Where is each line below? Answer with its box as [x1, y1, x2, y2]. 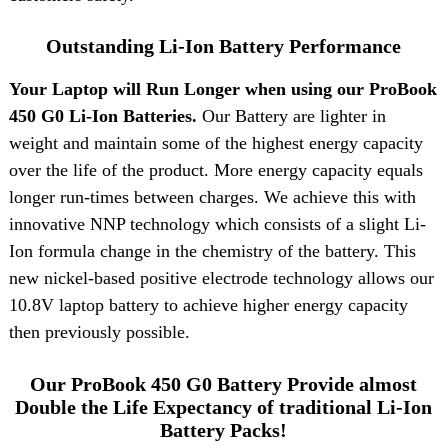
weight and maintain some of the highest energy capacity [8, 133, 423, 154]
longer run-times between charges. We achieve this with [8, 187, 416, 208]
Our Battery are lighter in [196, 106, 386, 127]
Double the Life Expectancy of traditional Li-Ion [15, 395, 433, 418]
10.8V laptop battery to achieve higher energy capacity [8, 295, 408, 316]
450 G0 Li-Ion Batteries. [8, 106, 197, 127]
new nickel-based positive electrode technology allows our [8, 268, 434, 289]
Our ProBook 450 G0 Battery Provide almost [30, 372, 418, 395]
